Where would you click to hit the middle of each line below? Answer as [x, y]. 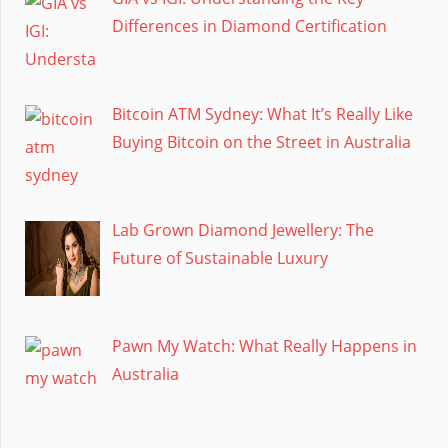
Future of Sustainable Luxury [220, 257]
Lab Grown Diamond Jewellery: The [243, 229]
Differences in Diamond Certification [249, 26]
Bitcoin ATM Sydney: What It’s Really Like [262, 114]
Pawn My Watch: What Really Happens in [264, 345]
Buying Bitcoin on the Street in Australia [261, 142]
